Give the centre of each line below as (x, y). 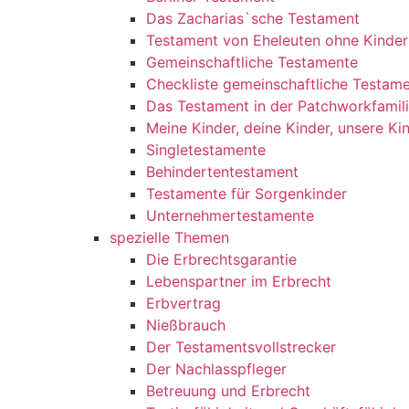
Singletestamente (206, 150)
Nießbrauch (186, 325)
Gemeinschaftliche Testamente (252, 62)
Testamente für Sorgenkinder (246, 194)
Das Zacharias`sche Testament (253, 18)
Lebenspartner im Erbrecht (239, 281)
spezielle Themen (169, 237)
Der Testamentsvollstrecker (241, 347)
